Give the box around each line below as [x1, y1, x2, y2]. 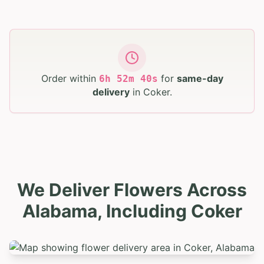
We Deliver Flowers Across [17, 179, 247, 200]
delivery [92, 85, 130, 98]
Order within [41, 72, 96, 84]
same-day [176, 72, 223, 84]
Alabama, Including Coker [22, 200, 242, 222]
